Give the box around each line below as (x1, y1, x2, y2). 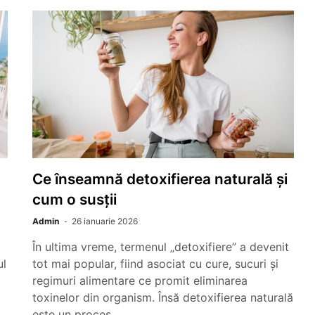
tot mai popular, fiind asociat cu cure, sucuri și (32, 257, 278, 271)
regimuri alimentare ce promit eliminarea (32, 274, 247, 288)
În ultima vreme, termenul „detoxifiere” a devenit (32, 240, 289, 254)
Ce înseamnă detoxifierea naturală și (32, 170, 288, 188)
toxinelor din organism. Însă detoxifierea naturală (32, 290, 293, 304)
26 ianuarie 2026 (72, 216, 138, 226)
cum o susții (32, 191, 117, 208)
